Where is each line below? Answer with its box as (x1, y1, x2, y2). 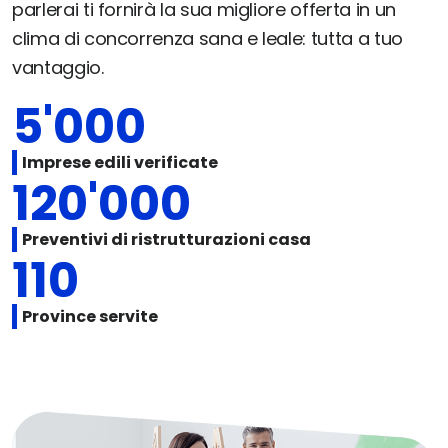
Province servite (22, 305, 158, 329)
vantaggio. (12, 55, 104, 81)
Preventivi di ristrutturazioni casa (22, 228, 311, 252)
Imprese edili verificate (22, 151, 218, 175)
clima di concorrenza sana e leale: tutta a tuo (12, 26, 403, 52)
